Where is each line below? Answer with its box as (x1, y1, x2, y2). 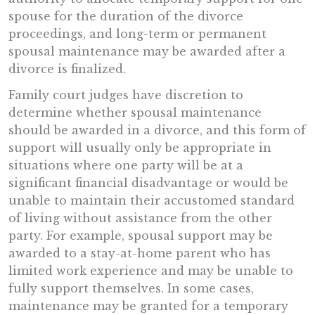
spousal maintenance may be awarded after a (8, 44, 285, 58)
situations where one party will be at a (8, 158, 243, 172)
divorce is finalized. (8, 62, 126, 76)
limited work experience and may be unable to (8, 264, 293, 278)
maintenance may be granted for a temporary (8, 299, 288, 313)
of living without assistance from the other (8, 211, 272, 225)
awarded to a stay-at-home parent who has (8, 246, 271, 260)
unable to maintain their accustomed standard (8, 193, 295, 207)
